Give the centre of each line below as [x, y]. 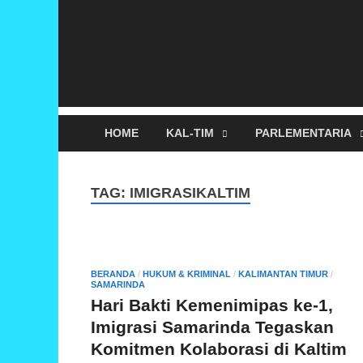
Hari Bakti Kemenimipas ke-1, [212, 305]
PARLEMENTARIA [303, 133]
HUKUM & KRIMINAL [187, 273]
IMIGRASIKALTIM [190, 192]
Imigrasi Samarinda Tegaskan [212, 327]
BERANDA [113, 273]
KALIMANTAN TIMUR [283, 273]
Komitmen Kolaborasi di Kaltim [219, 348]
